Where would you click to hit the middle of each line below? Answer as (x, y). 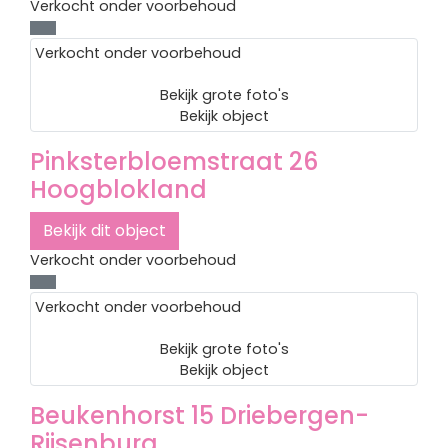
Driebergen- (294, 415)
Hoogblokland (118, 189)
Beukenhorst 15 (122, 415)
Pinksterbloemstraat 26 (174, 161)
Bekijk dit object (104, 230)
